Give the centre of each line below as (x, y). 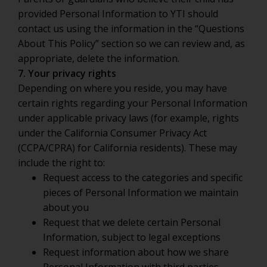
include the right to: (61, 163)
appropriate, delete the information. (99, 58)
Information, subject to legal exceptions (132, 237)
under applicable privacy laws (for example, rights (128, 118)
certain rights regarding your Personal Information (133, 103)
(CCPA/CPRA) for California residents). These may (128, 148)
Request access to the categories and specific (143, 178)
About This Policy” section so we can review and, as (131, 44)
